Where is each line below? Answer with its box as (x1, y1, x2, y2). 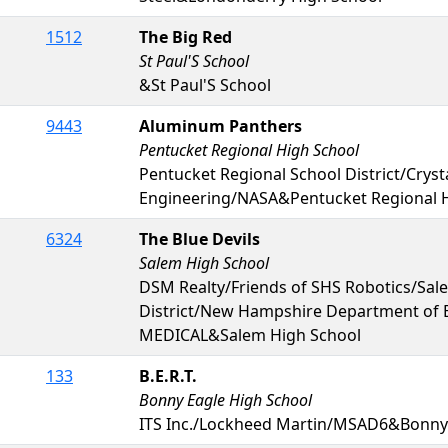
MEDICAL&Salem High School (139, 323, 361, 346)
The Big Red (139, 25, 232, 48)
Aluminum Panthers (139, 114, 302, 137)
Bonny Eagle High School (139, 388, 312, 411)
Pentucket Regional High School (139, 138, 359, 161)
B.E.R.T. (139, 364, 197, 387)
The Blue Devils (139, 227, 260, 250)
